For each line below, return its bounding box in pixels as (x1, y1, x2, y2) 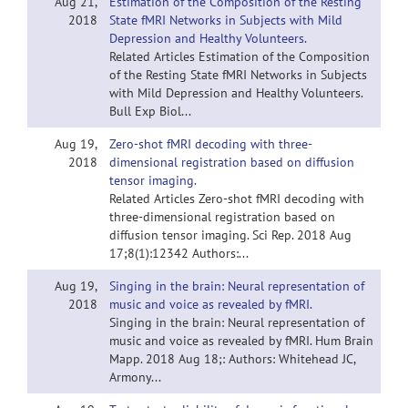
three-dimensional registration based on (109, 209, 335, 225)
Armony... (109, 369, 161, 385)
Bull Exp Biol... (109, 103, 191, 119)
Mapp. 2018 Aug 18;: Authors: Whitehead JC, (109, 351, 355, 367)
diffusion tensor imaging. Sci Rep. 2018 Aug (109, 227, 352, 243)
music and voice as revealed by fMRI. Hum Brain (109, 332, 373, 349)
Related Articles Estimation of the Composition (109, 48, 370, 65)
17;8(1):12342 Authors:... (109, 245, 249, 261)
